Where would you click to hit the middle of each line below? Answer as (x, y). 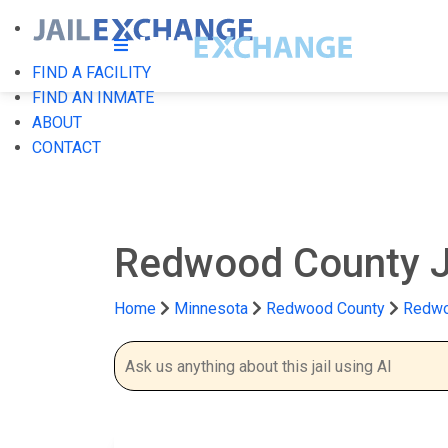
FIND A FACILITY (91, 72)
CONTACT (66, 147)
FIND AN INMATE (93, 97)
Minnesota (211, 308)
